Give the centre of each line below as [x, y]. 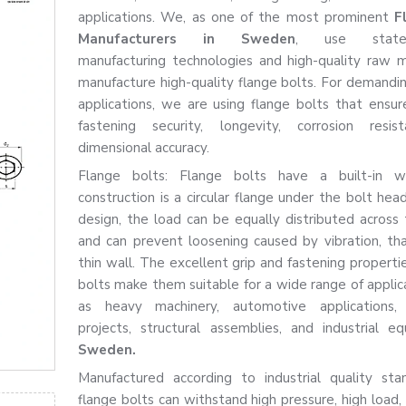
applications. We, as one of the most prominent [237, 17]
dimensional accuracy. [144, 148]
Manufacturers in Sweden [187, 39]
